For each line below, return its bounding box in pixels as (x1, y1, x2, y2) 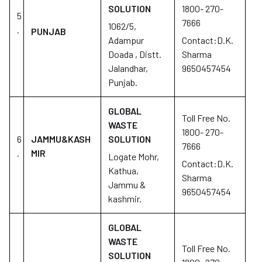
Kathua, (108, 165, 139, 176)
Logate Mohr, (108, 151, 159, 162)
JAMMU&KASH (31, 133, 91, 144)
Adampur (108, 35, 144, 46)
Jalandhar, (108, 63, 148, 74)
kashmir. (108, 193, 142, 204)
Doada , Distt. (108, 49, 161, 60)
